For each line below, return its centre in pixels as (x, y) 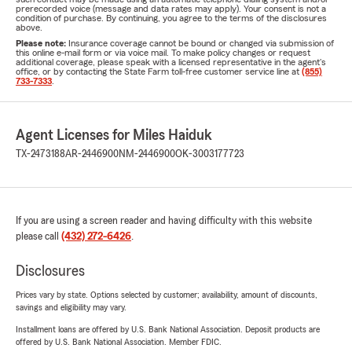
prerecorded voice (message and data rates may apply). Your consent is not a (171, 9)
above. (29, 27)
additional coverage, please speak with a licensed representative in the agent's (171, 62)
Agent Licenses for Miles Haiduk (114, 135)
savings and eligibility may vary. (71, 307)
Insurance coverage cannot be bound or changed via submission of (201, 43)
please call (38, 236)
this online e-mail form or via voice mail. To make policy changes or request (163, 53)
